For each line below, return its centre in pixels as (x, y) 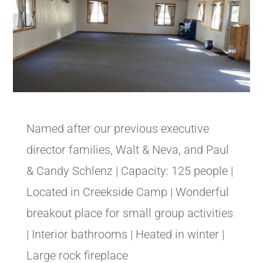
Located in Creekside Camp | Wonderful (127, 192)
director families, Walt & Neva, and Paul (127, 149)
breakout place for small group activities (129, 213)
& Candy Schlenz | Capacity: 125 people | (129, 171)
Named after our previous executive (117, 128)
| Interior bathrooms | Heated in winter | (125, 234)
